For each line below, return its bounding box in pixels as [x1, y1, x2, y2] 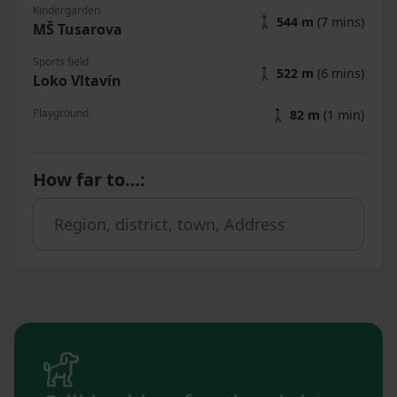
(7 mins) [314, 12, 364, 30]
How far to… [33, 167, 140, 192]
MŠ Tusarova [33, 19, 122, 40]
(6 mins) [314, 64, 364, 82]
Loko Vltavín [33, 71, 121, 91]
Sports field [33, 54, 89, 70]
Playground [33, 105, 89, 121]
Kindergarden [33, 3, 100, 19]
